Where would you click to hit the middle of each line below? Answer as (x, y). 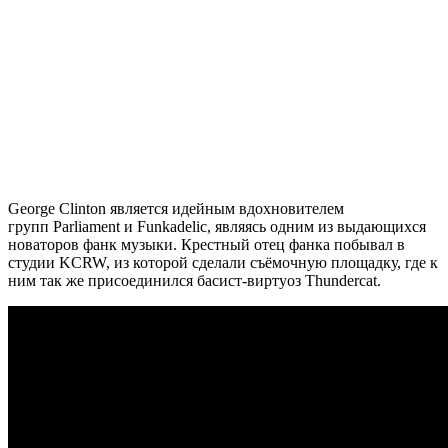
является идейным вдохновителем (225, 208)
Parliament (86, 226)
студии (33, 262)
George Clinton (57, 208)
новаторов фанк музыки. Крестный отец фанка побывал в (206, 244)
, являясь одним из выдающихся (316, 226)
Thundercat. (343, 280)
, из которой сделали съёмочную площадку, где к (272, 262)
